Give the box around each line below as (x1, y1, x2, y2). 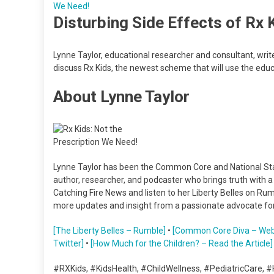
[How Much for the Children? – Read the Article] (89, 238, 273, 248)
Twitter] (53, 238, 84, 248)
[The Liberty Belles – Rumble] (53, 225, 166, 235)
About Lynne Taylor (53, 87, 190, 106)
